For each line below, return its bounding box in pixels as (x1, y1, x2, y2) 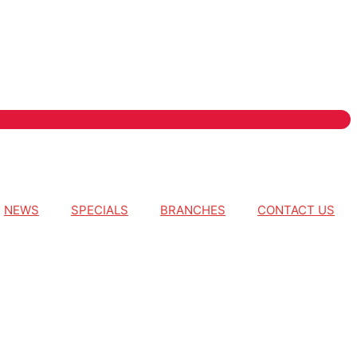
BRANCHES (160, 202, 226, 218)
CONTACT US (257, 202, 335, 218)
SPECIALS (71, 202, 128, 218)
